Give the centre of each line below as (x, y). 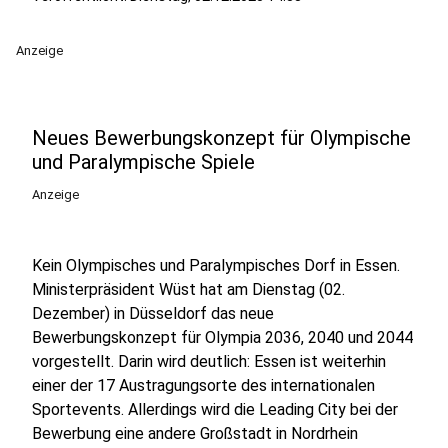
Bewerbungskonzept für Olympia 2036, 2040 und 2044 (222, 337)
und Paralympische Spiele (143, 162)
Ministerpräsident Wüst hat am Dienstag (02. (188, 289)
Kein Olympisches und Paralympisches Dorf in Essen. (216, 265)
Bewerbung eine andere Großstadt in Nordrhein (195, 433)
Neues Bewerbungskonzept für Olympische (221, 138)
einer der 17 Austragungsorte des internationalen (203, 385)
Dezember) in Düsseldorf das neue (153, 313)
